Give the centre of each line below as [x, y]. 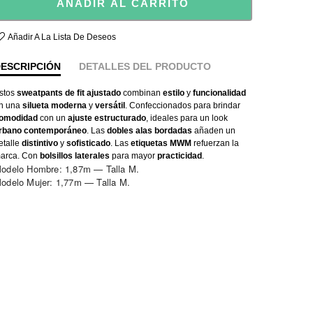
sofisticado [88, 143]
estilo [174, 93]
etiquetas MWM [161, 143]
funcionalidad [219, 93]
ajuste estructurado [107, 118]
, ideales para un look [187, 118]
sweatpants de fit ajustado [69, 93]
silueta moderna [54, 105]
